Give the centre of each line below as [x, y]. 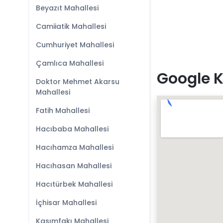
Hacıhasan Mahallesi [74, 166]
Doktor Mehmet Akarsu [78, 82]
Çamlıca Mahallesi [70, 63]
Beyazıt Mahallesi [67, 8]
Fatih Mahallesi [63, 111]
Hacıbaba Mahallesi [72, 129]
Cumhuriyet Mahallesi [75, 45]
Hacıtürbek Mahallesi [74, 184]
